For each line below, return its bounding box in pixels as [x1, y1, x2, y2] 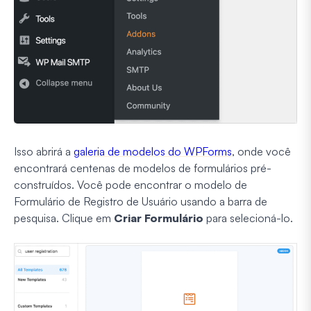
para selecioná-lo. [203, 210, 293, 225]
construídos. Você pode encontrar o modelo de [14, 177, 247, 192]
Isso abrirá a [14, 144, 74, 158]
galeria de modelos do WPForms [74, 144, 232, 158]
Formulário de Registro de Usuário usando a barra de [14, 194, 267, 208]
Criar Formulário [114, 210, 203, 225]
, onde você [232, 144, 291, 158]
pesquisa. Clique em [14, 210, 114, 225]
